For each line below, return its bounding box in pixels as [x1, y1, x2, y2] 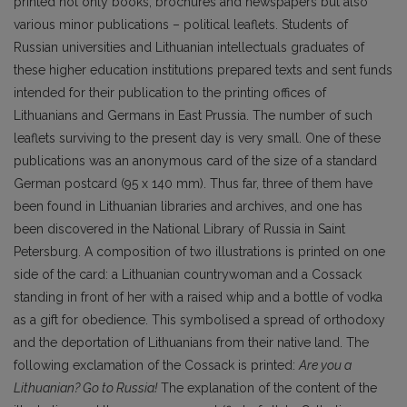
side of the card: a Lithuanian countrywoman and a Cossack [14, 267, 362, 283]
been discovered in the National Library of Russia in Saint [14, 222, 345, 237]
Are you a [299, 358, 352, 373]
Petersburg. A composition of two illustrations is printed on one [14, 244, 385, 260]
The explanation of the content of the [157, 381, 377, 396]
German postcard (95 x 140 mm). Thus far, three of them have [14, 176, 372, 192]
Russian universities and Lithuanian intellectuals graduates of [14, 40, 364, 55]
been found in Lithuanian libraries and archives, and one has [14, 199, 362, 214]
